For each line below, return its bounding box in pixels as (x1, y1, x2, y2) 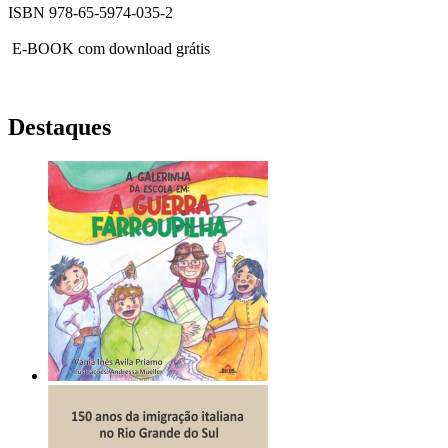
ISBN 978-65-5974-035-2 (8, 4, 173, 22)
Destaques (8, 114, 111, 141)
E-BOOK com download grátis (8, 40, 210, 58)
